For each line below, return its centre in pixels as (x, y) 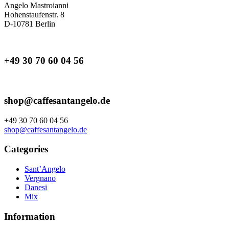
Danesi (36, 188)
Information (30, 216)
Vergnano (40, 178)
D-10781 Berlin (30, 24)
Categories (26, 149)
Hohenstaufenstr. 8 (34, 14)
